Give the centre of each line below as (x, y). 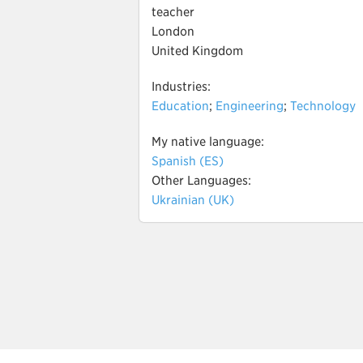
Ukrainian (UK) (193, 200)
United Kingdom (197, 51)
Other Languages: (201, 181)
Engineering (250, 106)
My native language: (208, 142)
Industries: (181, 87)
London (173, 32)
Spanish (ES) (188, 161)
